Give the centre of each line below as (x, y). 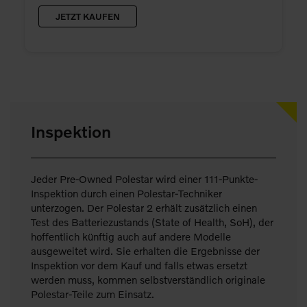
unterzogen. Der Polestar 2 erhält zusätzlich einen (144, 207)
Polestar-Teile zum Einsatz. (93, 294)
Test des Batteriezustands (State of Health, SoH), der (152, 222)
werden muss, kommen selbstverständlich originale (148, 279)
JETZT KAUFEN (87, 16)
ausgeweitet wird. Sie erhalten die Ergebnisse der (145, 250)
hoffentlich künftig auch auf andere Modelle (131, 236)
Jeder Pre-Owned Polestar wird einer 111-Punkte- (144, 179)
